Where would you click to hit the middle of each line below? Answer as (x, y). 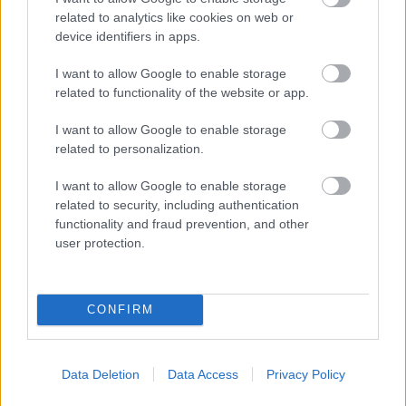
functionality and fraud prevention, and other (182, 223)
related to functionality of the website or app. (182, 92)
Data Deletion (100, 374)
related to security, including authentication (177, 204)
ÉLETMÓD (38, 383)
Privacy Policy (305, 374)
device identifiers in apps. (128, 36)
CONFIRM (120, 309)
